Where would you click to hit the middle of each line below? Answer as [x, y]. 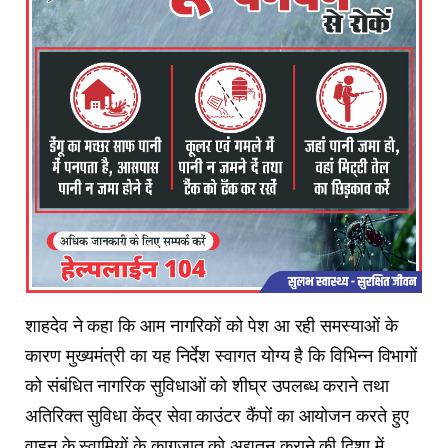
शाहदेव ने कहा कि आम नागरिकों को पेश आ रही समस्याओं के [211, 325]
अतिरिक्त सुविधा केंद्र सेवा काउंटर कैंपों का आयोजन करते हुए [217, 415]
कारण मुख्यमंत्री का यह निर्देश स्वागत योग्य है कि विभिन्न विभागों [221, 355]
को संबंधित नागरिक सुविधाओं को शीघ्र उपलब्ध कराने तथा [207, 385]
